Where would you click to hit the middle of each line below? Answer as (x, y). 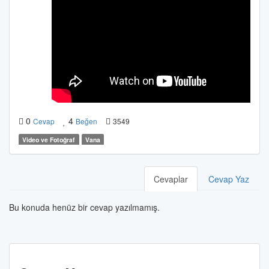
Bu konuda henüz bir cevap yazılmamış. (84, 207)
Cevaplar (171, 179)
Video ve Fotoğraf (49, 140)
